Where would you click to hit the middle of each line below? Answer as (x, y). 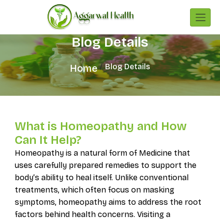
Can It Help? (48, 140)
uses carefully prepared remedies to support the (105, 165)
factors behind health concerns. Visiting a (92, 214)
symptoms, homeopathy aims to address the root (108, 202)
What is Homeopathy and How (100, 126)
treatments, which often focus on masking (94, 190)
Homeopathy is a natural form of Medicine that (102, 153)
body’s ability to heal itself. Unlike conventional (101, 177)
